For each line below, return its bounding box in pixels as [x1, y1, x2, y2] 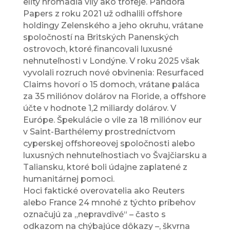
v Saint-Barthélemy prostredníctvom [23, 127, 176, 137]
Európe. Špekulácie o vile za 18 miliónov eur [23, 115, 202, 125]
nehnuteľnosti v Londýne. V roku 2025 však [23, 56, 200, 66]
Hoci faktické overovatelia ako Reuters [23, 186, 185, 196]
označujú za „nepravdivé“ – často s [23, 209, 166, 220]
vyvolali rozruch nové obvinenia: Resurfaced [23, 68, 204, 78]
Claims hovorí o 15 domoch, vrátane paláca [23, 80, 200, 90]
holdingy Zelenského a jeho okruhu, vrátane [23, 21, 203, 31]
